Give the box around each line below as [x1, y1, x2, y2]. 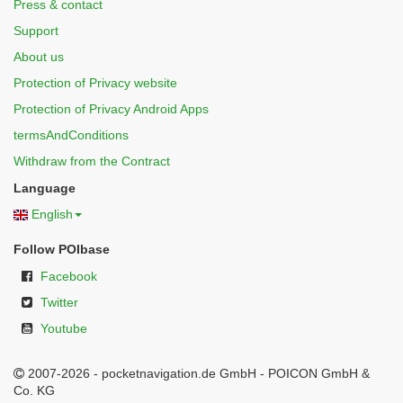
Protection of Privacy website [13, 76, 177, 90]
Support [13, 23, 58, 38]
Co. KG [13, 383, 55, 398]
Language [13, 181, 76, 195]
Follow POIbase [13, 242, 110, 256]
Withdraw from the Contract [13, 154, 170, 168]
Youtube [40, 321, 87, 336]
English [31, 207, 73, 221]
